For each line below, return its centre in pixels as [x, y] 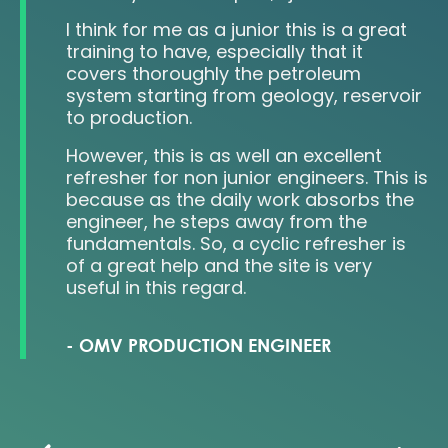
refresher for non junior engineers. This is [247, 178]
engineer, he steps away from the [216, 222]
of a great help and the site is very [219, 266]
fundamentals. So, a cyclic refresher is [236, 244]
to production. [129, 118]
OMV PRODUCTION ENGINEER [205, 345]
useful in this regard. [156, 288]
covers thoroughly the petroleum [213, 74]
